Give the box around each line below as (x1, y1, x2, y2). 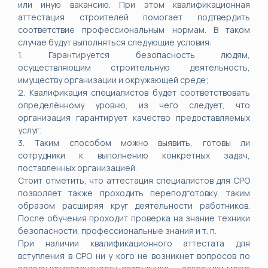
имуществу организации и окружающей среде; (18, 74, 209, 86)
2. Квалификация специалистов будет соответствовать (18, 87, 250, 98)
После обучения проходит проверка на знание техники (18, 212, 250, 224)
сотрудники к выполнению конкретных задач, (18, 150, 250, 161)
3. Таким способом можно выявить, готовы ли (18, 137, 250, 148)
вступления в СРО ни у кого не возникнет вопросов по (18, 250, 250, 261)
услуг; (18, 124, 42, 136)
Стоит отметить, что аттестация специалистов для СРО (18, 175, 250, 186)
